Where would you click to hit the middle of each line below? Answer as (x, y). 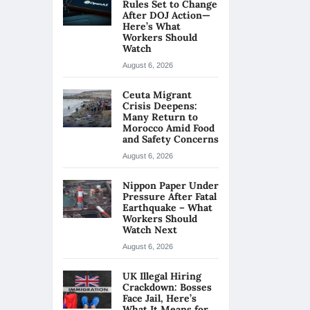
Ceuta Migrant (157, 95)
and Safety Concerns (171, 139)
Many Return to (160, 117)
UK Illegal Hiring (162, 276)
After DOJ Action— (166, 15)
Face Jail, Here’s (159, 298)
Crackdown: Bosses (167, 287)
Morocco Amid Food (168, 128)
